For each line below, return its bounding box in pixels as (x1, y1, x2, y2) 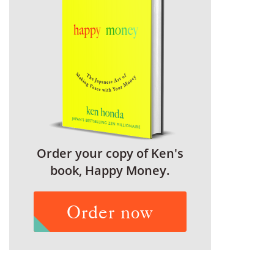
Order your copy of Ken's (36, 145, 183, 161)
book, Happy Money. (50, 162, 170, 179)
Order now (66, 201, 154, 223)
